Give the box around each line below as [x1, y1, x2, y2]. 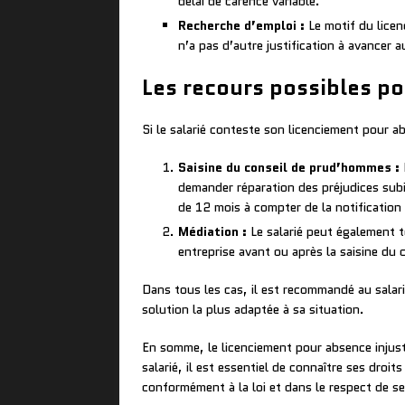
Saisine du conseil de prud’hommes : [178, 158, 400, 177]
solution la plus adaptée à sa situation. [142, 300, 364, 319]
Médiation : [178, 222, 247, 241]
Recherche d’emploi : [178, 16, 305, 35]
